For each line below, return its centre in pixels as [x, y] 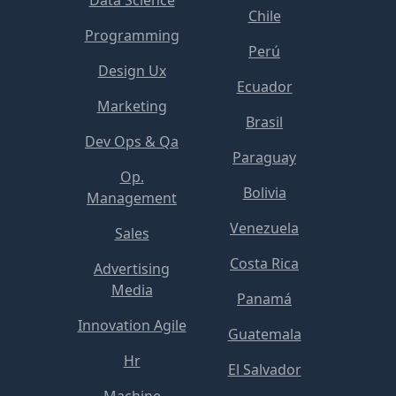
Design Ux [132, 70]
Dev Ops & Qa [132, 141]
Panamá [264, 298]
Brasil [264, 122]
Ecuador [264, 86]
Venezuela [264, 228]
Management [132, 198]
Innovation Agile [132, 325]
